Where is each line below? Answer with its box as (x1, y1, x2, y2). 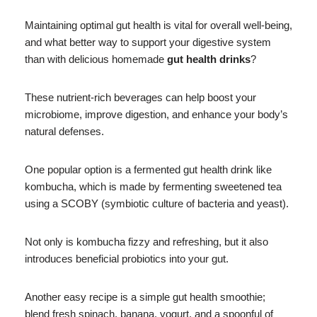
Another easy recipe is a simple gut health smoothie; (25, 290, 265, 303)
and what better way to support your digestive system (25, 35, 271, 48)
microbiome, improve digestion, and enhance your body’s (25, 108, 288, 120)
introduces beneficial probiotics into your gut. (25, 252, 229, 265)
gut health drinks (167, 52, 250, 65)
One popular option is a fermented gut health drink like (25, 163, 272, 175)
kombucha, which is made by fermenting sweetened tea (25, 180, 282, 192)
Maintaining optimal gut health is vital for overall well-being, (25, 18, 292, 31)
